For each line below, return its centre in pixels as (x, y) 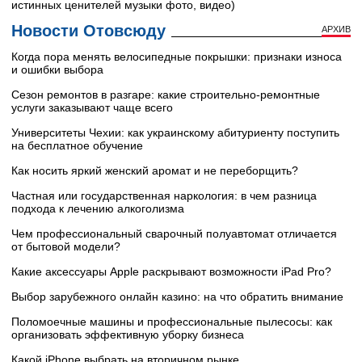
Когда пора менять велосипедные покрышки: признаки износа (177, 57)
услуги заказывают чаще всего (92, 108)
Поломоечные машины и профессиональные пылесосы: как (172, 322)
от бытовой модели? (66, 247)
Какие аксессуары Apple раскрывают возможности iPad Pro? (171, 272)
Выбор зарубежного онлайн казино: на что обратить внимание (177, 297)
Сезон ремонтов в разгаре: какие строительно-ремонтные (166, 95)
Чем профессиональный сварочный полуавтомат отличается (174, 234)
